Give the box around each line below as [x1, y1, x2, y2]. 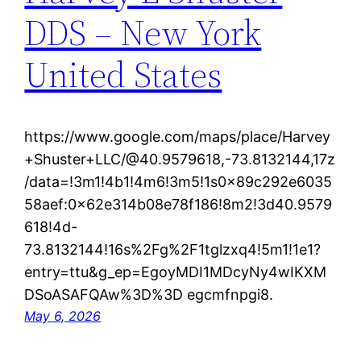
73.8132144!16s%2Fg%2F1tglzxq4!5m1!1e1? [24, 240, 322, 258]
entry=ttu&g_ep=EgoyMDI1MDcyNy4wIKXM [24, 263, 327, 280]
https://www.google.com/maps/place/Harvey [24, 127, 331, 145]
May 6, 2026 [24, 307, 102, 324]
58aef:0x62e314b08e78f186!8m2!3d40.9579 [24, 195, 333, 213]
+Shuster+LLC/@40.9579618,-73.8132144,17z [24, 150, 336, 168]
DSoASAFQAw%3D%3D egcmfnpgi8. [24, 285, 274, 303]
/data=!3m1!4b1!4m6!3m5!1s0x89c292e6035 [24, 172, 333, 190]
